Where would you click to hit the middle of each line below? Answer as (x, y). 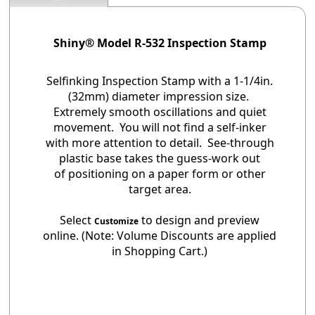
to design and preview (199, 220)
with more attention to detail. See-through (160, 143)
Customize (116, 221)
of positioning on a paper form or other (160, 174)
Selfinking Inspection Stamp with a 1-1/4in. (160, 81)
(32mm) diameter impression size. (160, 97)
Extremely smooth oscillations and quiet (160, 112)
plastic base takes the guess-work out (160, 159)
